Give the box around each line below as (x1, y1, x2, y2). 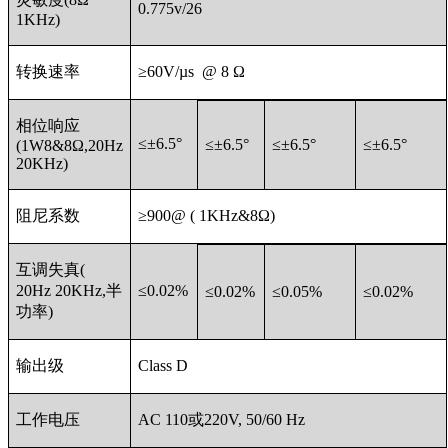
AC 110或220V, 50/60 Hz (138, 410, 305, 428)
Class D (138, 356, 188, 374)
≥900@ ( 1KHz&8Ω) (138, 206, 275, 224)
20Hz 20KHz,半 (16, 281, 122, 299)
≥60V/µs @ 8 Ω (138, 62, 245, 80)
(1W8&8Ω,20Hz (16, 136, 123, 154)
